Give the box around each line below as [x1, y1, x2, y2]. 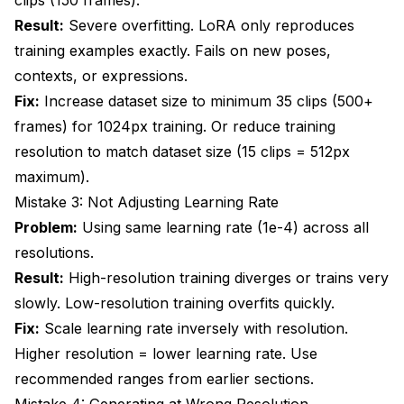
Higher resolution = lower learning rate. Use [14, 344, 317, 363]
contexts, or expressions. [14, 66, 188, 85]
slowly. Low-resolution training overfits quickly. [14, 293, 335, 312]
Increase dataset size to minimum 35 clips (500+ [40, 91, 373, 110]
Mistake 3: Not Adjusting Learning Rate [14, 192, 279, 211]
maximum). [14, 167, 89, 186]
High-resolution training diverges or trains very [64, 268, 389, 287]
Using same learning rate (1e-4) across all [78, 217, 369, 236]
